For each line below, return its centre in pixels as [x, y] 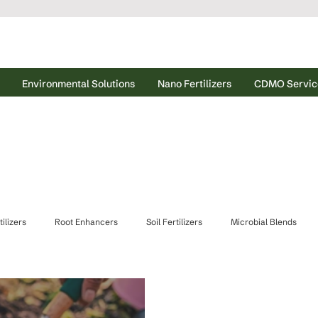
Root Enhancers [86, 221]
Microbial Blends [264, 221]
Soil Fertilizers [174, 221]
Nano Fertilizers [194, 83]
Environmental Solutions [78, 83]
